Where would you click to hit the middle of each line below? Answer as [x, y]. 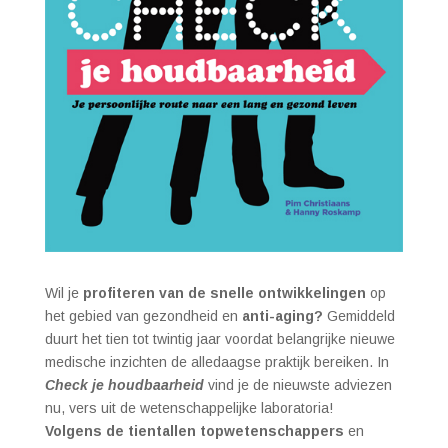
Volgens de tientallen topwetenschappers [194, 430]
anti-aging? [282, 315]
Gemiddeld [358, 315]
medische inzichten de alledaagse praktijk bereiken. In [216, 361]
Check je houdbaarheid [124, 384]
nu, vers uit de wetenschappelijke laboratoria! [188, 407]
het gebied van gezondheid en [143, 315]
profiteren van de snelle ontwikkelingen [224, 292]
